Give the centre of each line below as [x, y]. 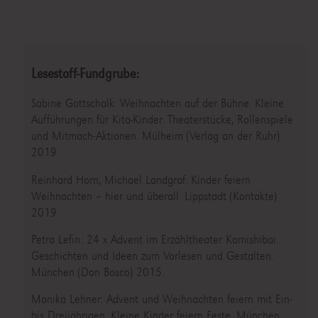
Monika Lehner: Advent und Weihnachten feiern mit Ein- [161, 300]
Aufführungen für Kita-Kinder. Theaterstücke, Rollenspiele [162, 120]
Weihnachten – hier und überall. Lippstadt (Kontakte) [154, 196]
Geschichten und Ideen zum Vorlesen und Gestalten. [152, 256]
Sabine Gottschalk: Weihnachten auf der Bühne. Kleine [157, 104]
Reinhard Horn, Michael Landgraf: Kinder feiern [141, 180]
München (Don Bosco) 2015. [97, 272]
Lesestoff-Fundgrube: [85, 74]
